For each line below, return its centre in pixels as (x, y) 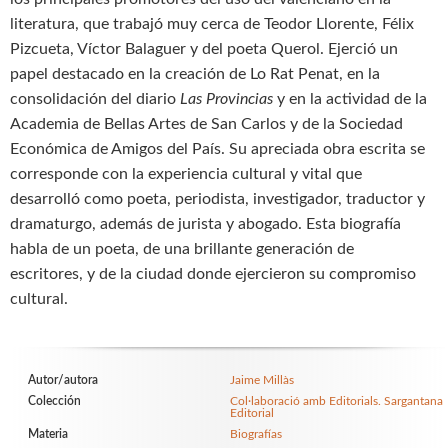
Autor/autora (63, 380)
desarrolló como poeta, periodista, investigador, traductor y (217, 199)
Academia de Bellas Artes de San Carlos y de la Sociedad (206, 124)
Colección (54, 401)
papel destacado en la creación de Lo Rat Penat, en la (195, 74)
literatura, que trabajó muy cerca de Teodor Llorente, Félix (212, 24)
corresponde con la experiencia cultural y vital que (186, 174)
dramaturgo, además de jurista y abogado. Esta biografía (205, 224)
